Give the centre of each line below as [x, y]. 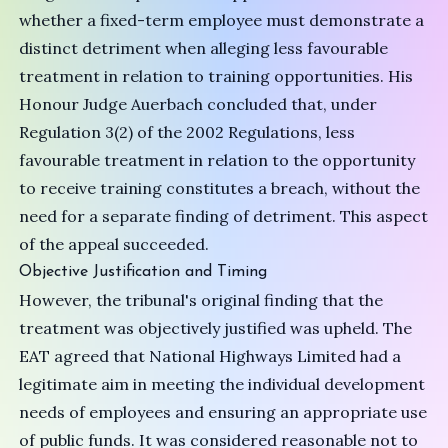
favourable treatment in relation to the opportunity [217, 160]
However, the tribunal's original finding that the [201, 300]
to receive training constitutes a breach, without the [220, 188]
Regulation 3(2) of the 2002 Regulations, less [187, 132]
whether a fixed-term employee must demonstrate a [222, 20]
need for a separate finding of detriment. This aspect [224, 216]
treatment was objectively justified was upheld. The [216, 328]
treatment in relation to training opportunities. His [216, 76]
